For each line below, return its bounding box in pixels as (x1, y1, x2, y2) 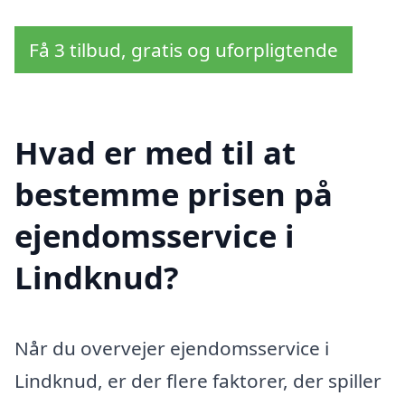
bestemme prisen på (14, 172, 333, 215)
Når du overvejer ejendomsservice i (14, 334, 329, 361)
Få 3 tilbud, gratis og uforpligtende (29, 36, 338, 62)
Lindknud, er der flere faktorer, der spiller (14, 367, 381, 393)
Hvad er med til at (14, 130, 296, 174)
